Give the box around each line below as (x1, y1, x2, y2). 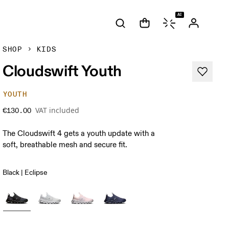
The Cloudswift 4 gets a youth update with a (3, 129, 155, 139)
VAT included (35, 105, 80, 115)
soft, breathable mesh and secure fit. (3, 140, 128, 150)
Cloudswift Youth (3, 61, 122, 80)
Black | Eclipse (3, 168, 48, 177)
